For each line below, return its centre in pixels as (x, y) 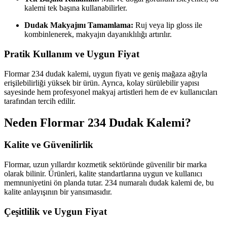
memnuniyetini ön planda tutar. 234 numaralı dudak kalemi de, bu (109, 183)
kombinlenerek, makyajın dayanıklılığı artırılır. (98, 34)
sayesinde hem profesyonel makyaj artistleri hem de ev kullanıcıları (111, 92)
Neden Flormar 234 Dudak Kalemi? (98, 122)
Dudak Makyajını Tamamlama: (79, 25)
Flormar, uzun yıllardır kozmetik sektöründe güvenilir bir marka (105, 165)
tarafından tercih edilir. (40, 101)
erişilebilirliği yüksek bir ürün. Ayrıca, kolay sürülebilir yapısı (102, 83)
